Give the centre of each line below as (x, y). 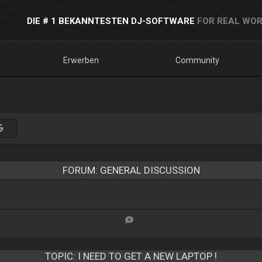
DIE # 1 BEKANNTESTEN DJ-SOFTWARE (111, 21)
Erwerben (81, 60)
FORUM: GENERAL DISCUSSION (131, 170)
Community (198, 60)
